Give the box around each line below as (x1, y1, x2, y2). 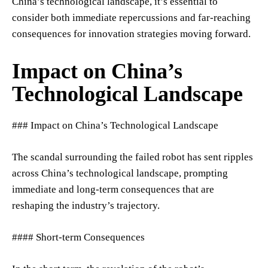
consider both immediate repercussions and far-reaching (12, 11, 251, 23)
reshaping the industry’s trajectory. (12, 199, 160, 211)
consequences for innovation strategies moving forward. (12, 28, 251, 39)
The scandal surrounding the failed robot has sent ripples (12, 151, 253, 163)
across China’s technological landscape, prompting (12, 167, 228, 179)
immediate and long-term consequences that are (12, 183, 214, 195)
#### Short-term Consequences (12, 231, 145, 243)
